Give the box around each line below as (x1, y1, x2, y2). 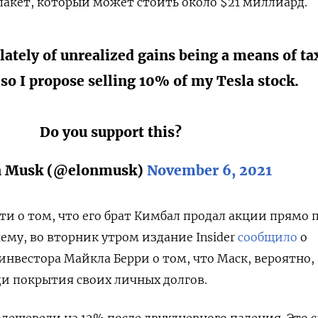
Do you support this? (40, 123, 182, 141)
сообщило (238, 229, 297, 244)
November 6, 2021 (147, 161, 273, 179)
